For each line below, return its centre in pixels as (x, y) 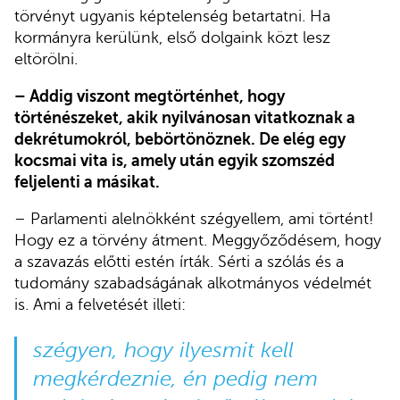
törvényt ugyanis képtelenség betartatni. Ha (172, 17)
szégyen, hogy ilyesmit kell (163, 351)
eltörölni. (46, 59)
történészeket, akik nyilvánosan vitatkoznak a (185, 117)
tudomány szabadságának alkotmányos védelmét (193, 283)
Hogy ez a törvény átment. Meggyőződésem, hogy (198, 241)
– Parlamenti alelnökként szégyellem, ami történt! (194, 219)
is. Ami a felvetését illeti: (100, 305)
